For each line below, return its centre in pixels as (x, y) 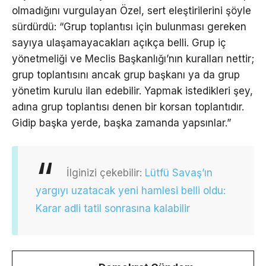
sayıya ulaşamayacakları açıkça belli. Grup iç (119, 42)
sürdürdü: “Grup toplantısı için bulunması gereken (129, 26)
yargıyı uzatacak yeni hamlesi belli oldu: (131, 191)
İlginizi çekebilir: (106, 173)
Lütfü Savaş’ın (179, 173)
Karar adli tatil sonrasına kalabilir (113, 209)
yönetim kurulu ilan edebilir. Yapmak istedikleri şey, (132, 91)
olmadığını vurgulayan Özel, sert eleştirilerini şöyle (132, 10)
